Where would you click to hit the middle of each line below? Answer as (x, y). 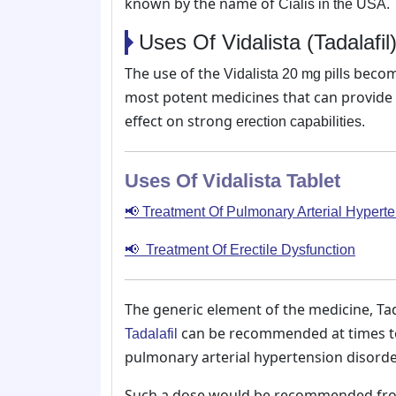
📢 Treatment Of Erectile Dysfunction (240, 249)
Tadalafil (151, 333)
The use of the (174, 73)
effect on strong (179, 121)
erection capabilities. (299, 121)
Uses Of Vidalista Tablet (232, 180)
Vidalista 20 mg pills (287, 73)
